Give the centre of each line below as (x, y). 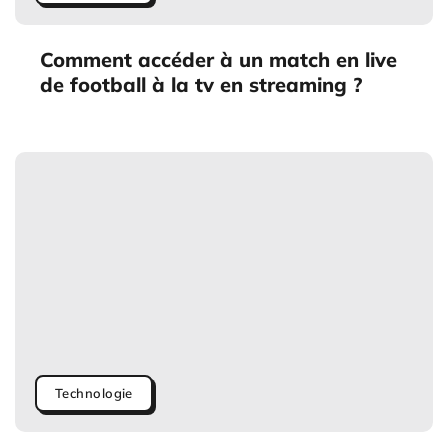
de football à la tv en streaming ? (201, 85)
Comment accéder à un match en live (218, 60)
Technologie (94, 393)
